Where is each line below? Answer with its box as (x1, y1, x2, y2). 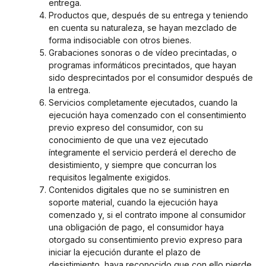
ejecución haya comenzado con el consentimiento (49, 110, 246, 121)
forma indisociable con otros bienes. (49, 35, 191, 46)
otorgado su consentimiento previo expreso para (49, 235, 242, 245)
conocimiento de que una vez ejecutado (49, 135, 208, 145)
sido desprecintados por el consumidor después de (49, 72, 253, 83)
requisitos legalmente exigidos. (49, 172, 170, 183)
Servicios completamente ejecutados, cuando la (49, 97, 237, 108)
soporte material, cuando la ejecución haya (49, 197, 218, 208)
